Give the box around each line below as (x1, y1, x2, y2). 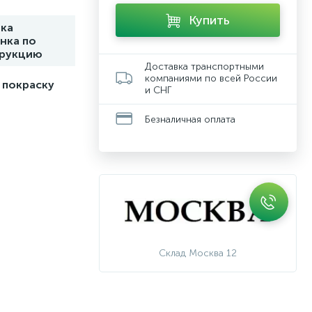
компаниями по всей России (145, 72, 277, 84)
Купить (189, 13, 230, 28)
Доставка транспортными (145, 61, 264, 72)
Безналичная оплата (145, 113, 235, 125)
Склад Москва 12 (159, 247, 237, 259)
